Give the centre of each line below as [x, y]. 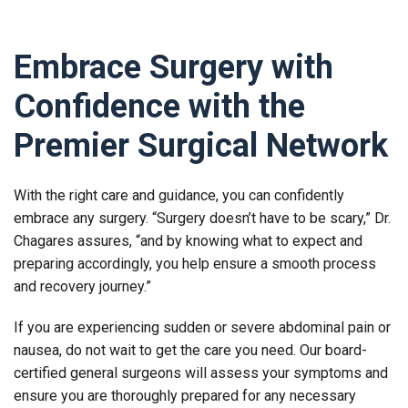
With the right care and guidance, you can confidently [179, 195]
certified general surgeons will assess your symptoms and [201, 372]
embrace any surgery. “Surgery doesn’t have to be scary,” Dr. [202, 218]
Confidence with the [159, 106]
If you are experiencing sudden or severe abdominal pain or [202, 327]
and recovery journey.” [82, 286]
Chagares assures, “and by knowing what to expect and [188, 240]
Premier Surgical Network [201, 145]
